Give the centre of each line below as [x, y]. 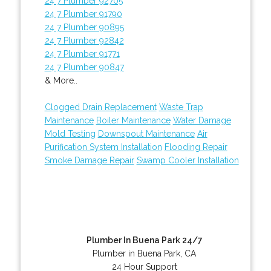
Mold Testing [70, 133]
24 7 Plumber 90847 [84, 67]
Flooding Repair [196, 147]
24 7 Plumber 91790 [83, 14]
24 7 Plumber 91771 [82, 54]
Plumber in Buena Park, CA [145, 253]
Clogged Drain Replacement [100, 107]
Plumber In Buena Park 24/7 [144, 240]
